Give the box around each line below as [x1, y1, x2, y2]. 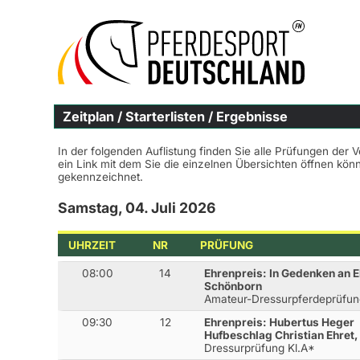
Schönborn [204, 280, 263, 293]
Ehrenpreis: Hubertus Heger [204, 316, 355, 329]
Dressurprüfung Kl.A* [204, 342, 316, 355]
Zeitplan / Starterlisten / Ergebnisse [63, 108, 288, 125]
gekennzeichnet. [58, 170, 143, 183]
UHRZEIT [68, 238, 117, 252]
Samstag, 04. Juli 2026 [58, 199, 215, 216]
